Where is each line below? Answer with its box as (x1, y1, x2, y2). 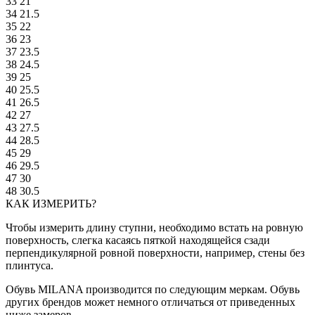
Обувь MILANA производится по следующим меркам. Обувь (6, 283, 300, 296)
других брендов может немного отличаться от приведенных (6, 296, 295, 309)
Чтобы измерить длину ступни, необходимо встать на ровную (6, 221, 303, 234)
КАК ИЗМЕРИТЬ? (6, 198, 96, 210)
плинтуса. (6, 259, 53, 272)
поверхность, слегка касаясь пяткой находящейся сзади (6, 234, 270, 247)
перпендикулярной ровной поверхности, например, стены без (6, 247, 304, 259)
